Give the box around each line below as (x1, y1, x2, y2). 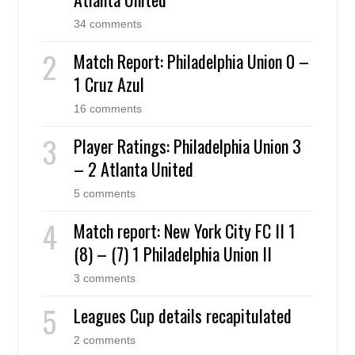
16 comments (74, 101, 143, 115)
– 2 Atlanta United (74, 155, 194, 181)
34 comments (74, 17, 143, 30)
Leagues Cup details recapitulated (74, 302, 292, 328)
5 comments (74, 186, 136, 200)
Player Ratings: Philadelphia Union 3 (74, 132, 302, 158)
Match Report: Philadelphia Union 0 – (74, 48, 310, 74)
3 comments (74, 271, 136, 284)
